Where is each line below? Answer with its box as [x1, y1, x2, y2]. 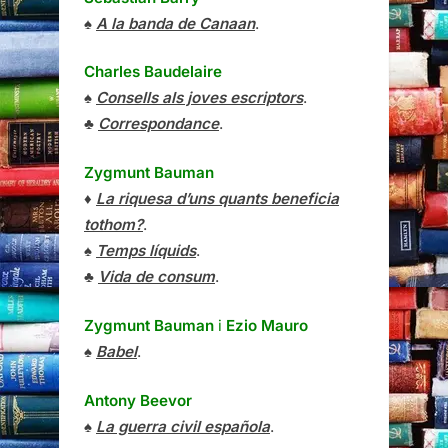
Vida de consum [98, 267, 215, 287]
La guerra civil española [96, 416, 270, 436]
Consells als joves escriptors [96, 88, 303, 108]
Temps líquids [96, 241, 196, 261]
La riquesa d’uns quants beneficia [96, 189, 339, 209]
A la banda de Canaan [96, 13, 255, 33]
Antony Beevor [84, 390, 192, 410]
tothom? [84, 215, 143, 235]
